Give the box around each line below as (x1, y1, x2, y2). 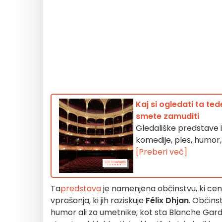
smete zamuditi (136, 111, 199, 122)
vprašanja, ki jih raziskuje (51, 195, 146, 206)
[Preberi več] (136, 146, 187, 158)
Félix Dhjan (146, 195, 189, 206)
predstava (60, 183, 101, 194)
